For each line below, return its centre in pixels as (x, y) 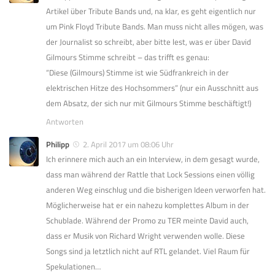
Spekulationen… (73, 267)
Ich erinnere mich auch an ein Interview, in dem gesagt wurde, (153, 159)
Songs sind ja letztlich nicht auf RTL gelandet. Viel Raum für (148, 251)
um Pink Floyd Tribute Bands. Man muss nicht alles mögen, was (155, 27)
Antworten (65, 122)
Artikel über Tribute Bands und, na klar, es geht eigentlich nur (151, 11)
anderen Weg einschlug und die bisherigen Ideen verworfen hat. (156, 190)
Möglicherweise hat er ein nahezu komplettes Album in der (148, 205)
